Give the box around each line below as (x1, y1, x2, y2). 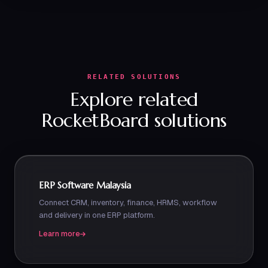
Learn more (39, 229, 80, 239)
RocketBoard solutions (41, 108, 227, 132)
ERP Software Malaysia (39, 179, 131, 191)
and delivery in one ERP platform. (39, 210, 155, 220)
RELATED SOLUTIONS (87, 73, 181, 81)
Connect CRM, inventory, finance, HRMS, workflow (39, 197, 217, 208)
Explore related (69, 87, 199, 111)
